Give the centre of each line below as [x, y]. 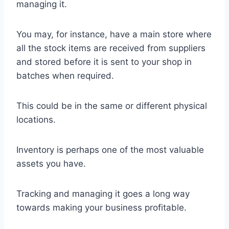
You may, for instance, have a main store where [114, 34]
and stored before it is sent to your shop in [104, 62]
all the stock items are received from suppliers [111, 48]
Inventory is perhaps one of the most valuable [110, 150]
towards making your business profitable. [101, 207]
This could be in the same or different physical [112, 106]
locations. [36, 119]
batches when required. [65, 75]
